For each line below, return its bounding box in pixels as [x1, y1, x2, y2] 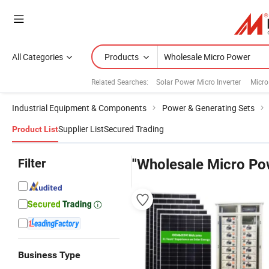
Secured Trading [104, 123, 164, 134]
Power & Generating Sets [162, 102, 255, 113]
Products [104, 51, 139, 62]
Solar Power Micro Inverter [156, 76, 241, 86]
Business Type [18, 249, 80, 261]
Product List [12, 124, 58, 134]
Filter [18, 156, 46, 171]
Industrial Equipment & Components [12, 102, 147, 113]
